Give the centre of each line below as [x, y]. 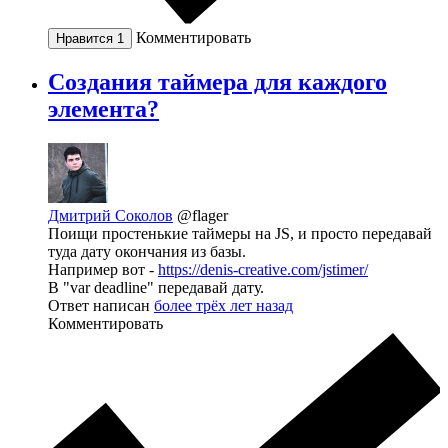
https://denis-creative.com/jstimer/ [263, 269]
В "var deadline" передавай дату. [156, 287]
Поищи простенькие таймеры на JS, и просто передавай [240, 233]
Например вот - [103, 269]
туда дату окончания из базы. [147, 251]
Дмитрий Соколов [110, 215]
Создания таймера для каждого [217, 81]
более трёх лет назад [223, 305]
